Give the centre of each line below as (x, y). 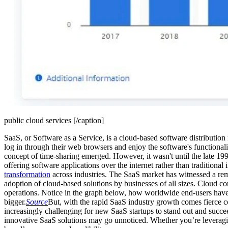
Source (37, 202)
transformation (27, 174)
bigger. (15, 202)
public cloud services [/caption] (54, 120)
